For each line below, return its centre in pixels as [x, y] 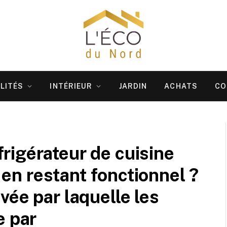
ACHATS [181, 86]
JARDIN [133, 86]
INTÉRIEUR [71, 86]
